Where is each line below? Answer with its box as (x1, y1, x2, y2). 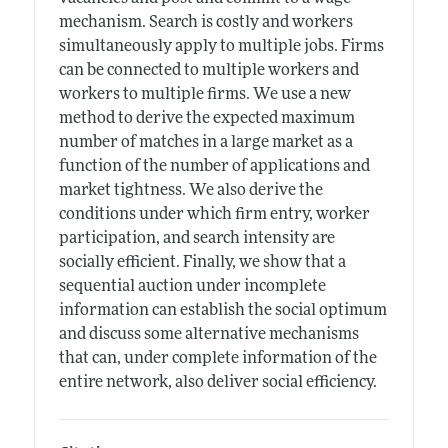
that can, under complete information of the (58, 350, 377, 367)
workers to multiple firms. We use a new (58, 86, 351, 103)
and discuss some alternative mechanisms (58, 326, 359, 343)
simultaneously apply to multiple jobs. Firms (58, 38, 384, 55)
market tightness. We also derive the (58, 182, 323, 199)
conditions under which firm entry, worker (58, 206, 370, 223)
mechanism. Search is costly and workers (58, 14, 353, 31)
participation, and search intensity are (58, 230, 335, 247)
